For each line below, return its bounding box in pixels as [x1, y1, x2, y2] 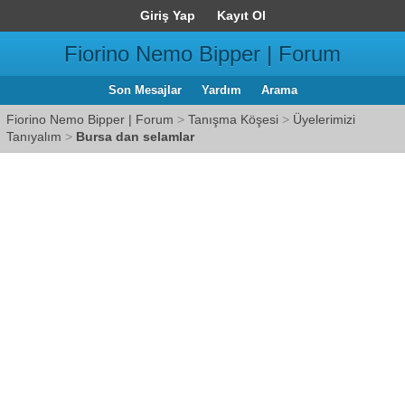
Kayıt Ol [216, 8, 266, 23]
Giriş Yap [139, 8, 195, 23]
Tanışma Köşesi [188, 112, 278, 127]
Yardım [201, 83, 241, 97]
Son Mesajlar [108, 83, 182, 97]
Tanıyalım [6, 129, 61, 144]
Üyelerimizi [293, 112, 355, 127]
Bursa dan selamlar [76, 129, 194, 144]
